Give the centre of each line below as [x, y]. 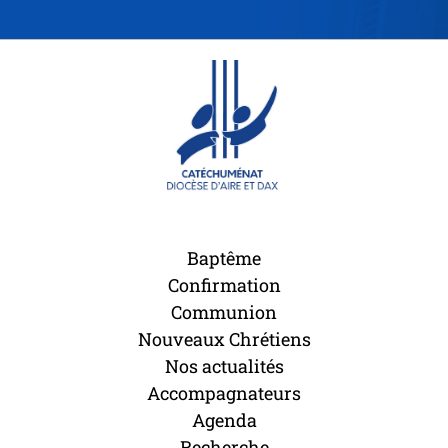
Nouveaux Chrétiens [224, 339]
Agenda [224, 420]
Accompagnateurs [224, 393]
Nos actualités [224, 366]
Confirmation [224, 285]
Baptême [224, 258]
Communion [224, 312]
